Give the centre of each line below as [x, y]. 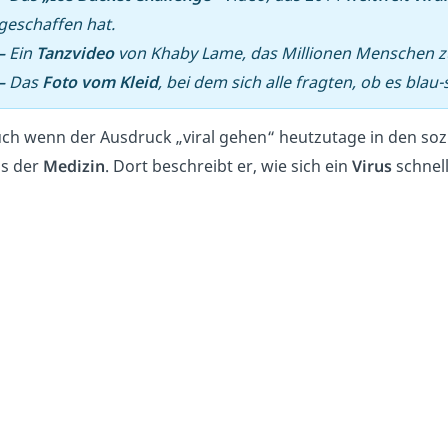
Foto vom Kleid [100, 82]
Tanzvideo [75, 53]
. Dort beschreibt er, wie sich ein [228, 165]
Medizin [74, 165]
